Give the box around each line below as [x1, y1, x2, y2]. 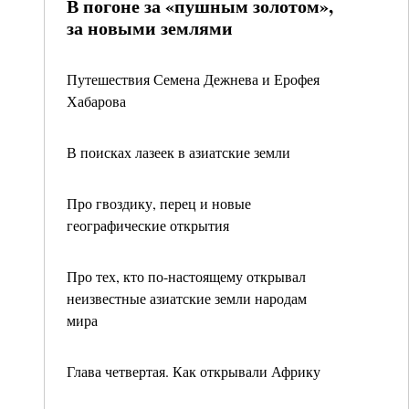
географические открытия [67, 215, 229, 235]
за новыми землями [67, 15, 233, 41]
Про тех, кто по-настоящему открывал [67, 267, 306, 286]
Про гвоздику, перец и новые [67, 194, 251, 213]
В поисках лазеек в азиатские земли [67, 142, 290, 162]
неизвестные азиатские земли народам [67, 288, 307, 308]
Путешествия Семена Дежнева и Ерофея [67, 69, 320, 89]
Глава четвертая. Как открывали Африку [67, 362, 320, 381]
